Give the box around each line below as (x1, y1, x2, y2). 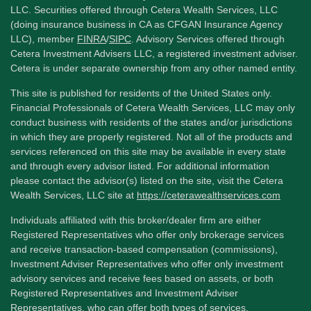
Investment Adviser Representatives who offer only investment (10, 258, 283, 269)
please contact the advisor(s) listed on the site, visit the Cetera (10, 174, 283, 186)
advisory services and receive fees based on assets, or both (10, 272, 274, 284)
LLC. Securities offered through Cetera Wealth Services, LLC (10, 3, 278, 15)
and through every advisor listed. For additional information (10, 160, 269, 171)
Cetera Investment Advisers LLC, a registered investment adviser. (10, 47, 298, 59)
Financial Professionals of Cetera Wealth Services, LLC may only (10, 101, 295, 113)
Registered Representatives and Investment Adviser (10, 287, 238, 299)
